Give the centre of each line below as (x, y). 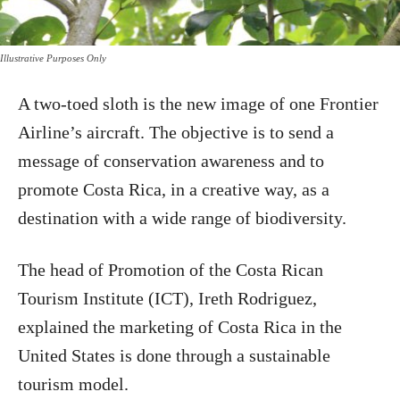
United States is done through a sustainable (174, 355)
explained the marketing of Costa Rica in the (180, 326)
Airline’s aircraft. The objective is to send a (176, 132)
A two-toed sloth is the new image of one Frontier (198, 103)
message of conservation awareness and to (171, 160)
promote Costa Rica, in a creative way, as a (174, 189)
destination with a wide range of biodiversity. (182, 217)
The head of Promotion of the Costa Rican (171, 269)
